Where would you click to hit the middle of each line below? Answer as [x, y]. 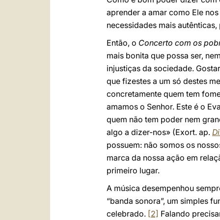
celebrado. [127, 214]
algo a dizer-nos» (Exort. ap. [159, 132]
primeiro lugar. [133, 170]
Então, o [123, 43]
